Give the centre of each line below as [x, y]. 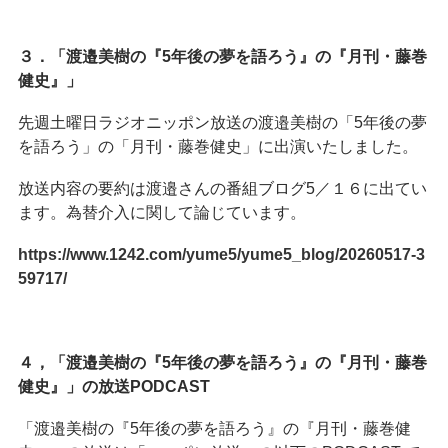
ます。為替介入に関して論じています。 [161, 212]
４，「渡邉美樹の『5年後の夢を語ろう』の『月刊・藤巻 [222, 362]
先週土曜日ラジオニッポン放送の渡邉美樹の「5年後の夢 [222, 122]
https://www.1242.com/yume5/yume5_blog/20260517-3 [221, 254]
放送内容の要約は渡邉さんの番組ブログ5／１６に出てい [222, 188]
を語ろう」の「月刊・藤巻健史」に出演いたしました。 [217, 146]
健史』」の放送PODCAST [113, 386]
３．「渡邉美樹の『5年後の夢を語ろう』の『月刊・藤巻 [222, 56]
